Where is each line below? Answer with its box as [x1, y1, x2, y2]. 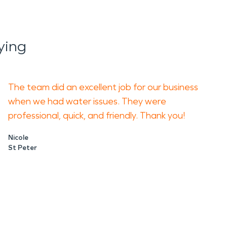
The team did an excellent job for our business [8, 82, 198, 93]
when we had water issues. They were [8, 96, 166, 107]
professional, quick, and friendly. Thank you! [8, 110, 185, 121]
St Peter [8, 143, 37, 152]
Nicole [8, 133, 28, 142]
